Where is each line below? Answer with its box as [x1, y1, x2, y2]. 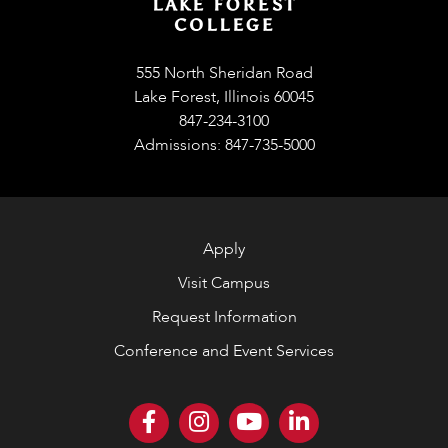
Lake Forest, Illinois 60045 [134, 85, 314, 108]
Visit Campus [178, 271, 270, 294]
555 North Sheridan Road [135, 61, 313, 84]
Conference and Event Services [114, 339, 334, 362]
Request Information [151, 305, 297, 328]
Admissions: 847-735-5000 [133, 133, 315, 156]
